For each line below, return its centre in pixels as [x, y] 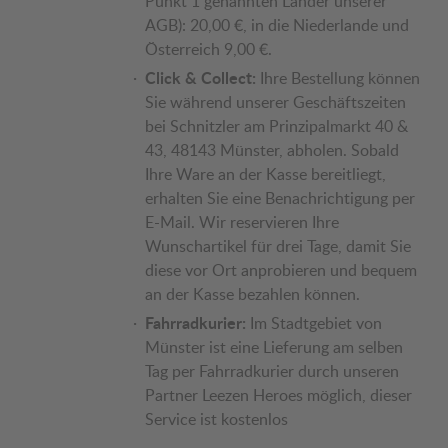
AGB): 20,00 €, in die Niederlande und [277, 25]
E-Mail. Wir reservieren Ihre [242, 222]
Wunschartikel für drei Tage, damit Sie [278, 246]
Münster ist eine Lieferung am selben [274, 347]
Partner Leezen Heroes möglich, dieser [278, 395]
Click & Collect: [200, 78]
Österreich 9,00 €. [208, 49]
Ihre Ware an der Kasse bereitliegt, [265, 174]
